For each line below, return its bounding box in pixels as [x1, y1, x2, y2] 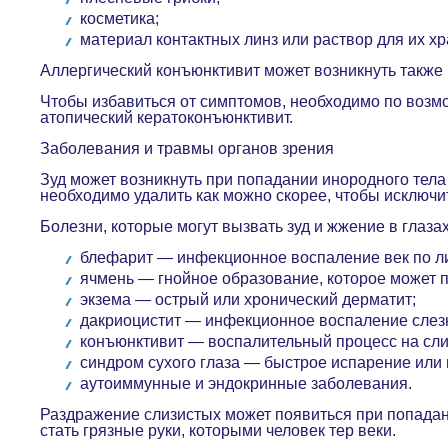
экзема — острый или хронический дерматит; [80, 291, 420, 308]
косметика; [80, 10, 163, 27]
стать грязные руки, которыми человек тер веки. [40, 422, 400, 439]
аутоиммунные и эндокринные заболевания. [80, 375, 416, 392]
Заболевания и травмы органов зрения [40, 140, 338, 157]
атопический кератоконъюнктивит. [40, 109, 297, 126]
